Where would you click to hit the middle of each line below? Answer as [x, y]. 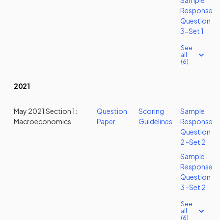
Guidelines [155, 121]
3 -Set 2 [193, 187]
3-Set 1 [192, 31]
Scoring [151, 111]
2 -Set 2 [193, 142]
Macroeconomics [42, 121]
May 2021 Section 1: [45, 111]
